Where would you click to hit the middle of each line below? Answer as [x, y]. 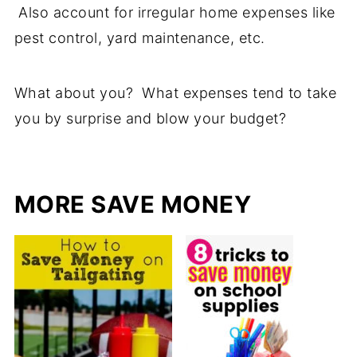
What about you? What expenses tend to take [175, 93]
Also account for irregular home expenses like [175, 13]
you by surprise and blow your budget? [150, 119]
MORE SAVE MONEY [133, 205]
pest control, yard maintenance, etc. [139, 38]
